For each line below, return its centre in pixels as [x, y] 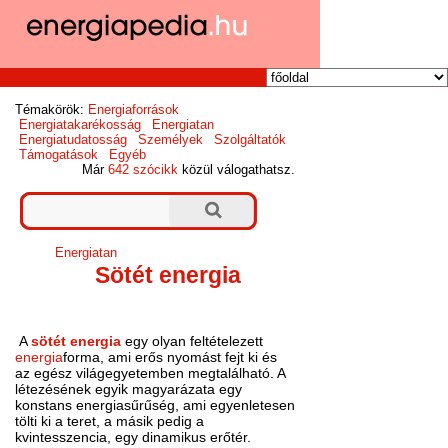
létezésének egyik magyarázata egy [129, 389]
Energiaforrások [134, 110]
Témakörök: [50, 110]
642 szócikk [143, 170]
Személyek [171, 140]
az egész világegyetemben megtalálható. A [150, 373]
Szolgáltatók [249, 140]
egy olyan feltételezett [192, 341]
